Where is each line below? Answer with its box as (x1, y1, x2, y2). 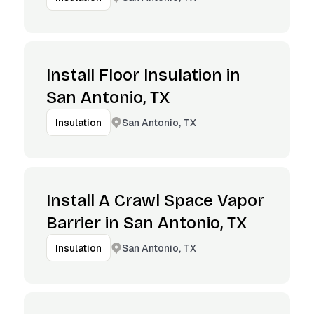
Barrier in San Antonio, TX (46, 213, 247, 233)
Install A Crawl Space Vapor (46, 191, 264, 210)
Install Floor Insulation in (46, 65, 240, 85)
